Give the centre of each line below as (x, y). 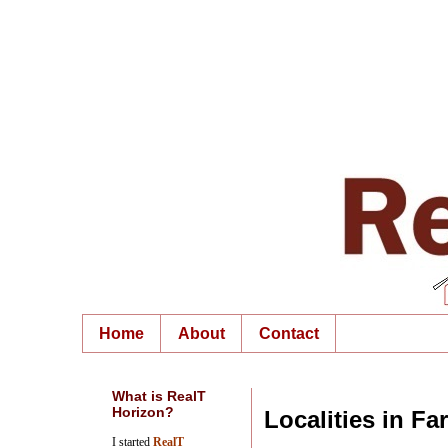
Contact (289, 333)
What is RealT (159, 396)
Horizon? (143, 412)
